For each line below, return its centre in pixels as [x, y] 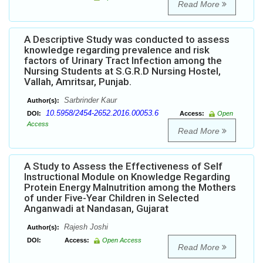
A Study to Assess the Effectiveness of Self [123, 166]
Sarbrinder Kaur [89, 100]
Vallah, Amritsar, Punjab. [78, 82]
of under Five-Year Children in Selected [112, 198]
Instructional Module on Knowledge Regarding [127, 177]
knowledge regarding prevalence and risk [117, 50]
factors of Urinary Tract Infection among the [123, 61]
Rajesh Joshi [85, 227]
